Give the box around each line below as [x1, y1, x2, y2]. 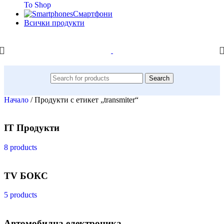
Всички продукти [24, 18, 84, 27]
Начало [4, 95, 30, 104]
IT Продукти [4, 122, 59, 133]
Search [149, 74, 169, 82]
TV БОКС [4, 170, 48, 181]
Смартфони [73, 9, 112, 18]
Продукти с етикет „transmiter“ [34, 95, 138, 104]
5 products [4, 190, 37, 199]
